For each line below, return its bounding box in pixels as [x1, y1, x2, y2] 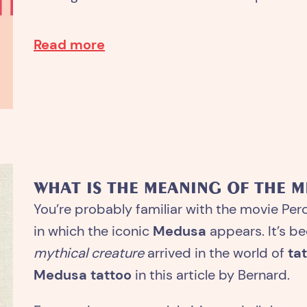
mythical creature [34, 244, 144, 262]
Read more [34, 35, 105, 53]
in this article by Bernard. [135, 266, 290, 284]
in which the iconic [34, 222, 153, 240]
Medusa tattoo [34, 266, 135, 284]
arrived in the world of [144, 244, 288, 262]
